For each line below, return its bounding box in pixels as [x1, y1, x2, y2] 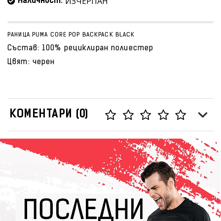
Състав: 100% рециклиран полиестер [7, 45, 154, 52]
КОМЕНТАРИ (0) [10, 109, 89, 120]
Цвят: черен [7, 59, 55, 66]
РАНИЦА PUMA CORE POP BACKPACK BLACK [7, 32, 135, 38]
